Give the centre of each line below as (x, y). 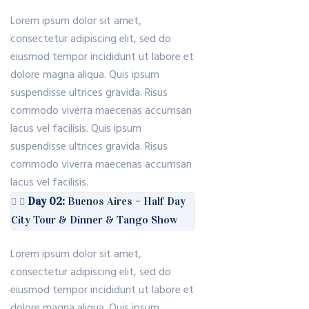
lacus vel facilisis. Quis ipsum (76, 129)
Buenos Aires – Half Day (125, 201)
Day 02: (46, 201)
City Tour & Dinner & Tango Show (94, 220)
